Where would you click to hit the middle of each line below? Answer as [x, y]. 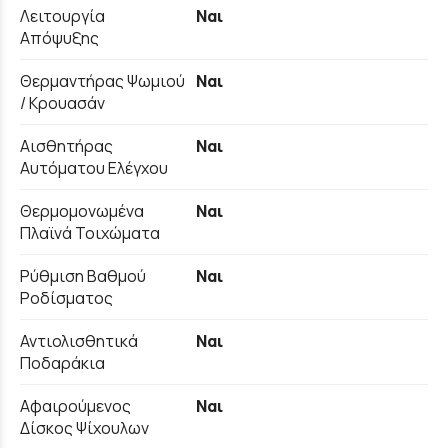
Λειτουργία [62, 15]
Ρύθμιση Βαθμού [83, 275]
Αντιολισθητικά [79, 340]
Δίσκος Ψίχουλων [84, 427]
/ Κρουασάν [62, 102]
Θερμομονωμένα [82, 210]
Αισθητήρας [66, 145]
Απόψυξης [59, 37]
